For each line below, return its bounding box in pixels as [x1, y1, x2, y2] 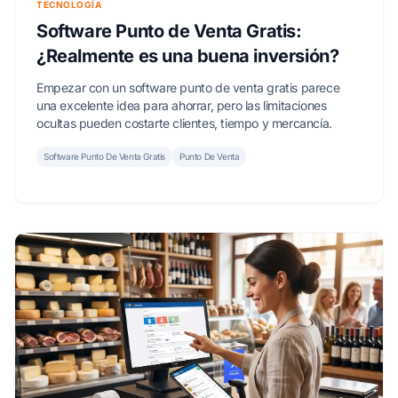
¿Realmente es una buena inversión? [36, 44, 339, 67]
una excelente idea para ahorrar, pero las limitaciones [36, 97, 327, 113]
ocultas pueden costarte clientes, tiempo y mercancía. [36, 115, 332, 131]
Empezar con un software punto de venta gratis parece [36, 79, 340, 95]
